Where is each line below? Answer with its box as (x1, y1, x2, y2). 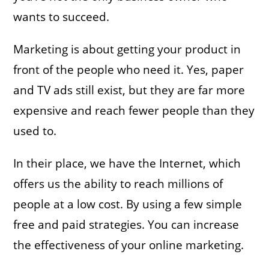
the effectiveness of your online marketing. (13, 237, 244, 253)
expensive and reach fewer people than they (13, 102, 255, 118)
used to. (13, 122, 57, 139)
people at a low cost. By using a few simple (13, 196, 243, 212)
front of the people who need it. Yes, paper (13, 61, 244, 77)
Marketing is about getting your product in (13, 41, 241, 57)
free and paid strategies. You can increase (13, 216, 240, 232)
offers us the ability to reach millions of (13, 175, 223, 192)
